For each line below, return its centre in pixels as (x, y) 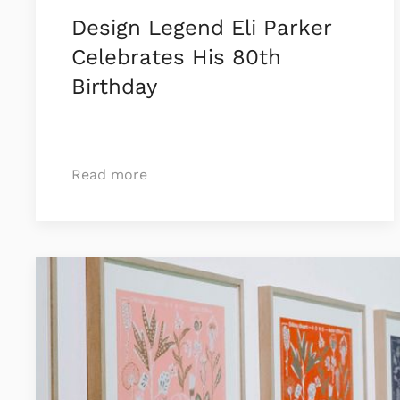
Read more (109, 175)
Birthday (114, 87)
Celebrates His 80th (176, 58)
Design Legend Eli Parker (201, 28)
